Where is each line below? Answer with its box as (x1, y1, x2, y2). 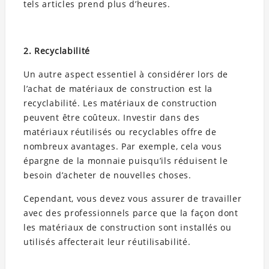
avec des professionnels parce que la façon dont (23, 207, 238, 219)
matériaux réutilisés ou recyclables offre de (23, 126, 217, 138)
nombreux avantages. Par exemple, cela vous (23, 141, 222, 153)
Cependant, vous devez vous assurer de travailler (23, 193, 242, 205)
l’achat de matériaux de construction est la (23, 83, 213, 95)
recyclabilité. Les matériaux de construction (23, 97, 217, 109)
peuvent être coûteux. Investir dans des (23, 112, 200, 124)
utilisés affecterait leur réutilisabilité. (23, 236, 191, 248)
